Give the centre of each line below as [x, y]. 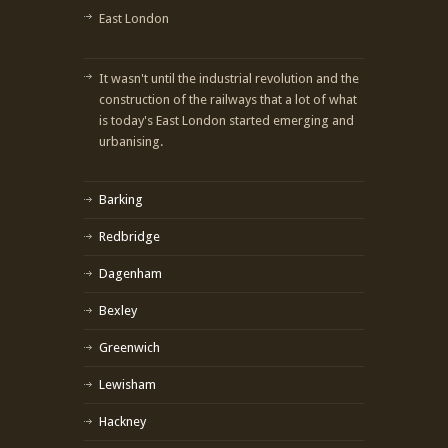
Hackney [122, 422]
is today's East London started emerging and [226, 121]
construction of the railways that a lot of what [228, 100]
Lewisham [127, 385]
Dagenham [130, 274]
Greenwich [129, 348]
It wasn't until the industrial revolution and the [229, 79]
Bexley [118, 311]
